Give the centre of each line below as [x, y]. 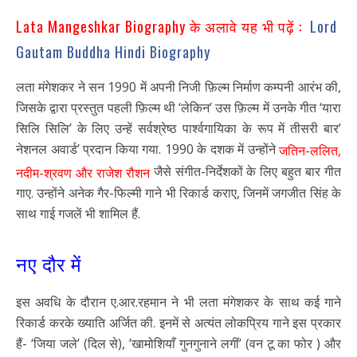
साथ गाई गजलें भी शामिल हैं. [78, 214]
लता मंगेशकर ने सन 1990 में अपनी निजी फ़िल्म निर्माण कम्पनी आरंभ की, [178, 86]
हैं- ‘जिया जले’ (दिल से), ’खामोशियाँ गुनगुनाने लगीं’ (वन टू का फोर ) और [178, 343]
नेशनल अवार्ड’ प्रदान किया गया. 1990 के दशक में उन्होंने [146, 149]
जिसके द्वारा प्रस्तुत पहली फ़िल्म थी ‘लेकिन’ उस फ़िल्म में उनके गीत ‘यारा [178, 107]
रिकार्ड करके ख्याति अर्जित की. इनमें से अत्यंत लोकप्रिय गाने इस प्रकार [178, 322]
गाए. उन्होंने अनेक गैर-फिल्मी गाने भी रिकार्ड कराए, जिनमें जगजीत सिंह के [178, 193]
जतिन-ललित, [308, 150]
